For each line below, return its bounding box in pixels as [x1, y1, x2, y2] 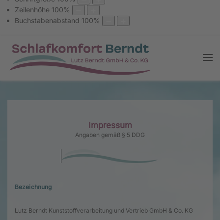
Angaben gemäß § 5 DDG [75, 131, 145, 138]
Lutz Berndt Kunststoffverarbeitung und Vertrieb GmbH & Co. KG [15, 206, 193, 214]
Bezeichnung [15, 183, 52, 191]
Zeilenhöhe [15, 5, 50, 14]
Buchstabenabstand [15, 16, 80, 25]
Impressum [88, 120, 132, 130]
